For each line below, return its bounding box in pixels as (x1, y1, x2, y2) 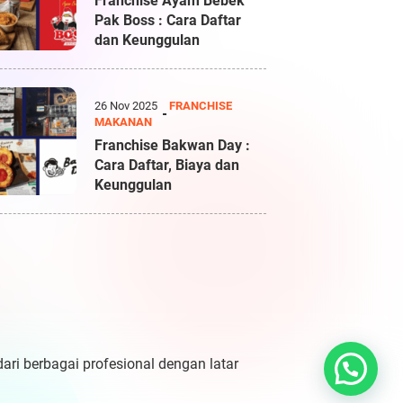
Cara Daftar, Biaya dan (94, 157, 240, 174)
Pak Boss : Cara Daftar (94, 12, 242, 29)
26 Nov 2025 (94, 99, 161, 112)
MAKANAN (94, 115, 153, 129)
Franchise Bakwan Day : (94, 137, 251, 154)
